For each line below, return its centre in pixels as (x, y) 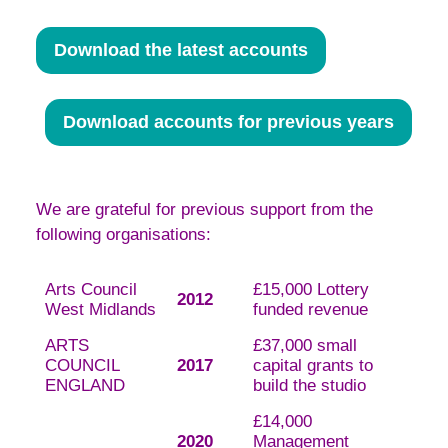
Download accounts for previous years (228, 122)
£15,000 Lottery (310, 290)
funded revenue (310, 310)
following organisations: (123, 234)
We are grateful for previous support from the (204, 209)
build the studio (309, 386)
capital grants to (312, 366)
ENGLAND (84, 386)
